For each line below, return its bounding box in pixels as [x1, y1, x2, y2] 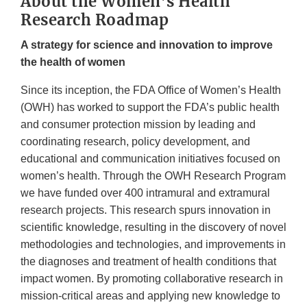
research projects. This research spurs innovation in [21, 204, 271, 217]
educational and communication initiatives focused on [21, 153, 280, 165]
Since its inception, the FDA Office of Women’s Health [21, 84, 281, 97]
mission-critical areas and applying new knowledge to [21, 290, 280, 302]
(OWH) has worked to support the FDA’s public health [21, 101, 280, 114]
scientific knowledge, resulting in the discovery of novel [21, 221, 286, 234]
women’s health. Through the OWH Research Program [21, 170, 286, 182]
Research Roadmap [21, 10, 169, 30]
